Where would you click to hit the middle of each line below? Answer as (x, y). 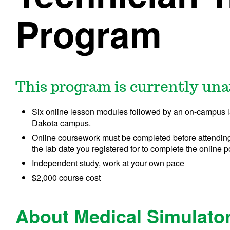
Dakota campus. (62, 123)
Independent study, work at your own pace (108, 163)
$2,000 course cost (66, 177)
